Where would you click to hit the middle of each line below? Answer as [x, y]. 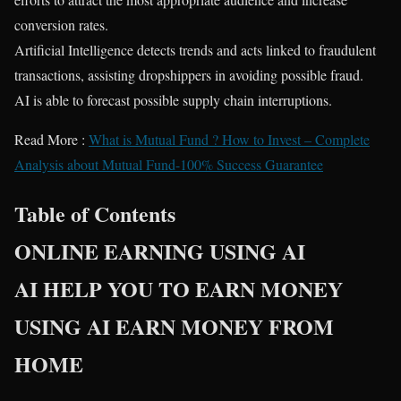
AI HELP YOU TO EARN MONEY [179, 288]
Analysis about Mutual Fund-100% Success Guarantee [169, 164]
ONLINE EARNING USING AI [160, 251]
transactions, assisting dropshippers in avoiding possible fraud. [189, 74]
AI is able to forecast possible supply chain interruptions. [173, 99]
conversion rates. [61, 24]
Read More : [51, 139]
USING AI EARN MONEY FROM [174, 326]
